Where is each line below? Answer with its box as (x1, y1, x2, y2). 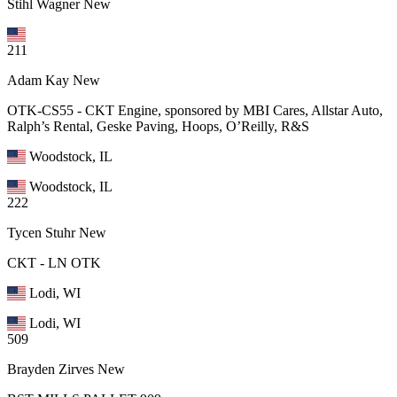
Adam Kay (7, 72, 69, 88)
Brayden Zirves (7, 361, 94, 377)
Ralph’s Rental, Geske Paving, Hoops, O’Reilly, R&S (7, 118, 309, 134)
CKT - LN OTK (7, 254, 101, 270)
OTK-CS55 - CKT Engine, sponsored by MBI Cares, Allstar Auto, (7, 102, 383, 118)
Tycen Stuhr (7, 224, 75, 240)
